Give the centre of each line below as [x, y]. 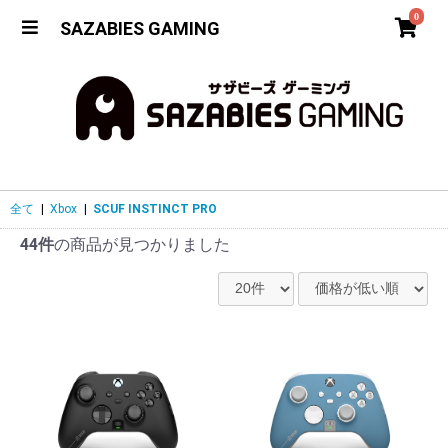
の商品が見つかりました [142, 245]
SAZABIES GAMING [140, 28]
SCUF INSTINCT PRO [155, 209]
